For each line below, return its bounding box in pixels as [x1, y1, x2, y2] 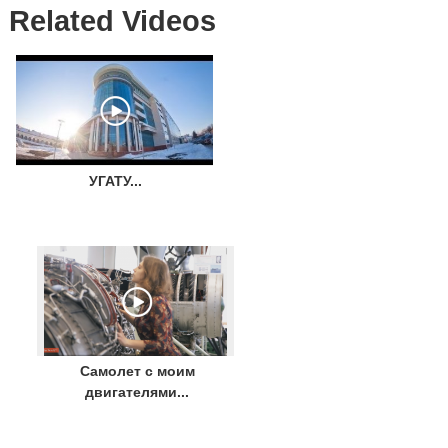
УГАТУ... [89, 172, 143, 189]
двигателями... [85, 384, 190, 401]
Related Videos [8, 4, 216, 37]
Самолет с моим [79, 363, 195, 380]
